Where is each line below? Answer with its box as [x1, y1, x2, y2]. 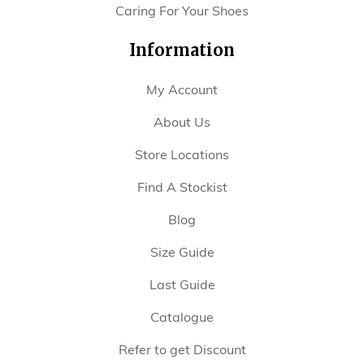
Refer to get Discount [118, 341, 246, 357]
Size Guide [149, 244, 214, 260]
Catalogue [150, 309, 214, 325]
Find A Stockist [136, 179, 227, 195]
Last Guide [149, 276, 215, 292]
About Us [154, 114, 210, 130]
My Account [146, 81, 218, 97]
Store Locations [135, 146, 229, 162]
